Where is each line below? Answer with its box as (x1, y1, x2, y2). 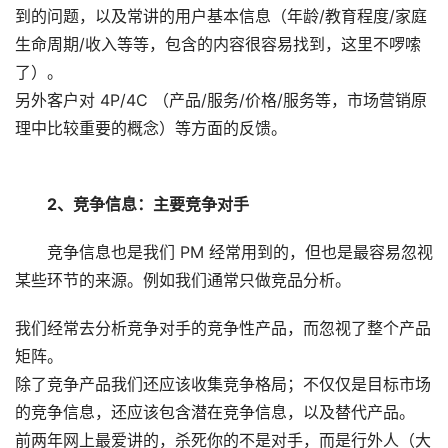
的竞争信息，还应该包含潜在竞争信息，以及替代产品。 (15, 402, 415, 423)
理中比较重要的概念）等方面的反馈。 (15, 118, 287, 139)
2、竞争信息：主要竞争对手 (47, 194, 249, 215)
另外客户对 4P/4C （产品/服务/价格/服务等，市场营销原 (15, 90, 427, 111)
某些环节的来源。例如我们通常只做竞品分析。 (15, 270, 351, 291)
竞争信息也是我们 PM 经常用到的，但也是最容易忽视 (47, 242, 433, 263)
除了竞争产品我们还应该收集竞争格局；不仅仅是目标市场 (15, 374, 431, 395)
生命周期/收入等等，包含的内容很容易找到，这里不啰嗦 (15, 34, 421, 55)
